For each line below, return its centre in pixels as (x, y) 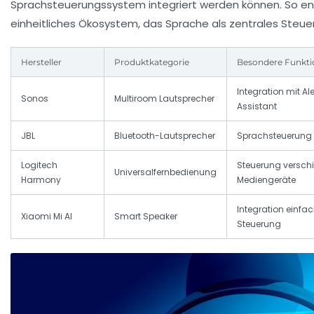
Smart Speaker (146, 217)
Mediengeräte (266, 180)
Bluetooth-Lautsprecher (165, 136)
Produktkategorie (152, 62)
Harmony (41, 180)
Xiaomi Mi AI (47, 217)
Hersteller (41, 62)
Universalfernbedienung (165, 172)
